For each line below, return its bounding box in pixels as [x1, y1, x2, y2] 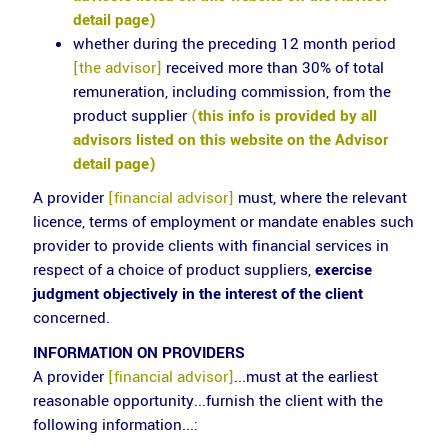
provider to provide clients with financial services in [32, 235, 389, 257]
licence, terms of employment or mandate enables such [32, 211, 414, 233]
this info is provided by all [197, 104, 377, 127]
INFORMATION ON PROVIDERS [32, 341, 245, 364]
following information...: [32, 413, 198, 436]
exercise [314, 259, 372, 281]
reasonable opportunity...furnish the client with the [32, 389, 383, 412]
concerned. [32, 307, 110, 329]
